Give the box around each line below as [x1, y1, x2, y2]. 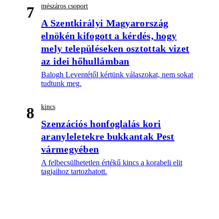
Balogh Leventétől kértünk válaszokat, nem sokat [41, 70, 193, 79]
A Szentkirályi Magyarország [41, 17, 169, 28]
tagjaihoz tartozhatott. [41, 167, 107, 175]
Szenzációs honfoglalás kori [41, 118, 161, 129]
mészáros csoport [41, 2, 88, 10]
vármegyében [41, 143, 99, 154]
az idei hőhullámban [41, 55, 130, 66]
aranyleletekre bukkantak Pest [41, 131, 175, 142]
